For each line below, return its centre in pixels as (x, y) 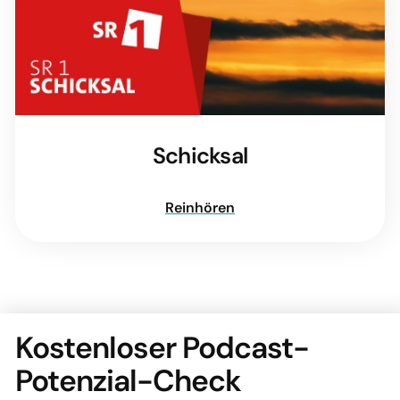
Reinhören (200, 208)
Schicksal (200, 156)
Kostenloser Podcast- (162, 348)
